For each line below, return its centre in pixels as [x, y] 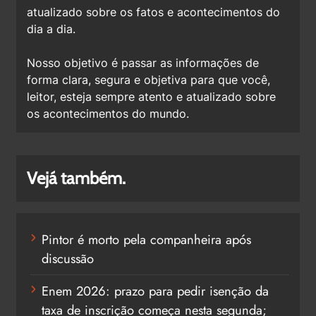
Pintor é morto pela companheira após [146, 239]
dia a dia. [51, 29]
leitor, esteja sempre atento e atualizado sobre [151, 96]
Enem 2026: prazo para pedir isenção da [155, 291]
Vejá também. [76, 178]
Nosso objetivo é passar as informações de [143, 62]
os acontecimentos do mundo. [108, 113]
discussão [68, 258]
